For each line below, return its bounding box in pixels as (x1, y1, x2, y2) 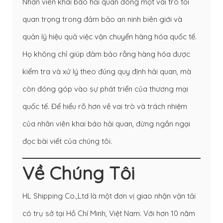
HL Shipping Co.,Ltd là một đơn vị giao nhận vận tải (22, 191, 196, 201)
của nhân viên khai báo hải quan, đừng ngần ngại (22, 118, 190, 128)
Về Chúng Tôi (22, 161, 134, 184)
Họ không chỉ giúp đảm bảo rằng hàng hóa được (22, 49, 190, 59)
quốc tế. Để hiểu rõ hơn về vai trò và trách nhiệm (22, 101, 187, 111)
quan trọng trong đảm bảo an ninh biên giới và (22, 14, 182, 24)
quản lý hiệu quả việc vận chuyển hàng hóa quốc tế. (22, 31, 197, 41)
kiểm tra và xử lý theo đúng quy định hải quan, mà (22, 66, 191, 76)
